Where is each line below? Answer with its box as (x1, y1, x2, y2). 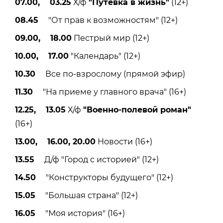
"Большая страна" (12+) (35, 190, 138, 200)
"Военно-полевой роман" (83, 105, 191, 114)
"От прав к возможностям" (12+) (38, 15, 178, 25)
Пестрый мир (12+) (72, 33, 149, 43)
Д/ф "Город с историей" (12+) (34, 154, 159, 164)
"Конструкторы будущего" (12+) (36, 172, 173, 182)
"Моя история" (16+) (35, 208, 125, 218)
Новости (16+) (96, 136, 152, 146)
